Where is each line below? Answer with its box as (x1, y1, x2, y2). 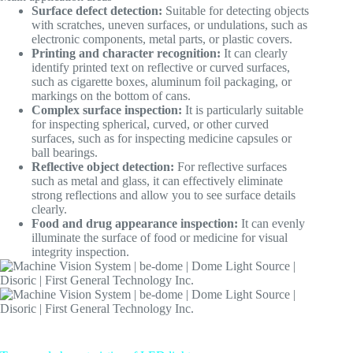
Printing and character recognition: (32, 46, 221, 61)
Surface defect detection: (32, 4, 162, 18)
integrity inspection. (32, 245, 129, 259)
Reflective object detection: (32, 160, 174, 174)
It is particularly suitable (182, 103, 303, 117)
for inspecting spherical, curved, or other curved (32, 117, 269, 132)
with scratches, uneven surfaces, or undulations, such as (32, 18, 307, 32)
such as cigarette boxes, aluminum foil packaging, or (32, 75, 292, 89)
